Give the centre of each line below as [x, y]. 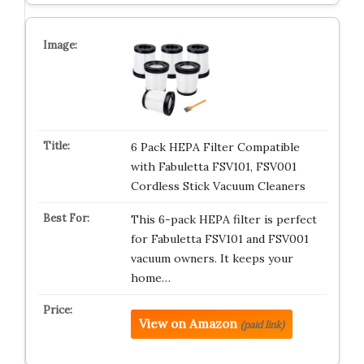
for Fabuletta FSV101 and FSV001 [219, 239]
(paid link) [262, 325]
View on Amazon [188, 324]
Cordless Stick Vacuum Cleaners [218, 186]
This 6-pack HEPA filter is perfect [223, 219]
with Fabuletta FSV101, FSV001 [213, 167]
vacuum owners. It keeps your [212, 258]
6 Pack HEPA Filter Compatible [215, 147]
